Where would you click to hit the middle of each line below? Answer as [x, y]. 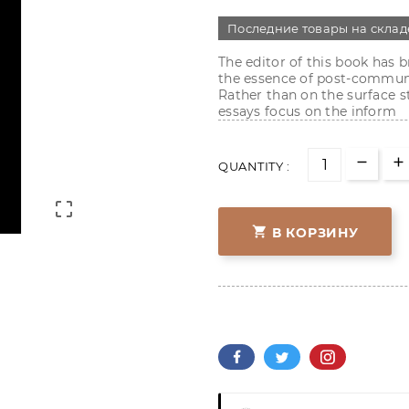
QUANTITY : [254, 166]
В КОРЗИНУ [315, 232]
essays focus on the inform [308, 111]
